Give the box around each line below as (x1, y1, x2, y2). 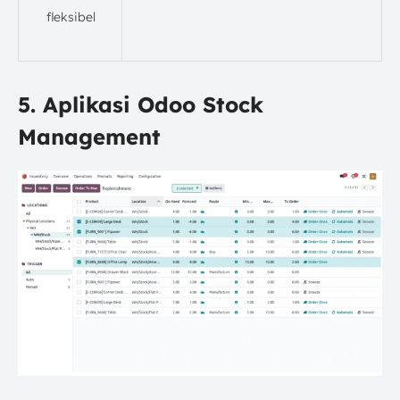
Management (18, 122, 161, 150)
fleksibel (46, 8, 96, 25)
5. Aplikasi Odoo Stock (18, 90, 263, 118)
